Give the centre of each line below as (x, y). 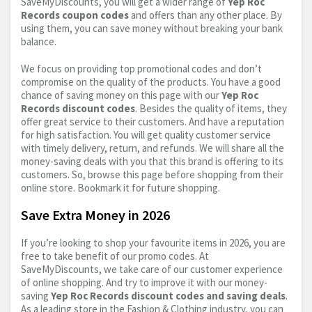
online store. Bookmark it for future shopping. (120, 187)
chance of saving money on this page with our (121, 95)
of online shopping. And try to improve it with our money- (144, 282)
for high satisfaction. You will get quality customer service (146, 134)
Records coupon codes (75, 15)
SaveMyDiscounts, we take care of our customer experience (152, 269)
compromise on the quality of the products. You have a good (151, 81)
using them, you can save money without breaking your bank (152, 28)
